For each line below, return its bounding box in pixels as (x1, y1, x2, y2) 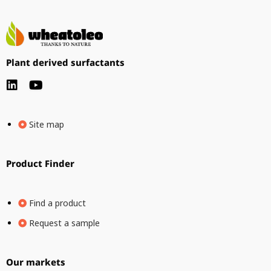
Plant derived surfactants (6, 56, 125, 69)
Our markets (6, 256, 65, 269)
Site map (29, 119, 64, 131)
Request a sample (29, 217, 100, 229)
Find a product (29, 197, 86, 209)
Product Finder (6, 157, 74, 170)
